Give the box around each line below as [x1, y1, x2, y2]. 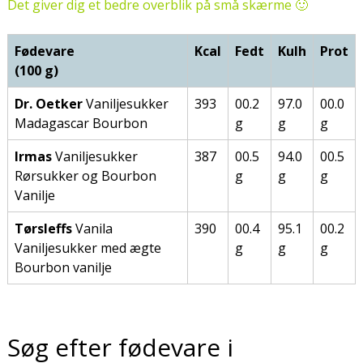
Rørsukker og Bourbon [15, 167, 156, 186]
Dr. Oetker [15, 95, 83, 113]
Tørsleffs [15, 220, 72, 238]
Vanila [72, 220, 113, 238]
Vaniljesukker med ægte [15, 239, 161, 258]
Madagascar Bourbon [15, 114, 147, 133]
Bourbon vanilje [15, 258, 112, 277]
